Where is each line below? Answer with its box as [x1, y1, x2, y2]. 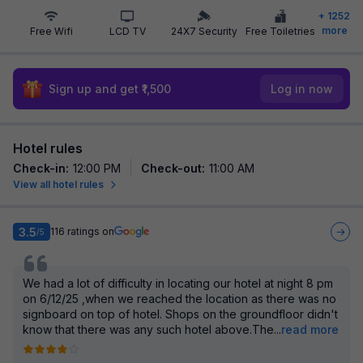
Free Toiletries [245, 25, 315, 37]
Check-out [141, 161, 202, 175]
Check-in [13, 161, 66, 175]
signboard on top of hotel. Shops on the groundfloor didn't [23, 307, 338, 321]
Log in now [271, 82, 333, 96]
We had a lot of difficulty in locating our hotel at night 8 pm [23, 276, 333, 290]
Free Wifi [29, 25, 73, 37]
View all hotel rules [13, 178, 104, 190]
